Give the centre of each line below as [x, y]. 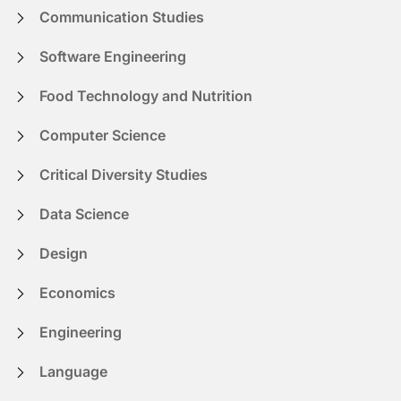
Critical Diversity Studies [124, 174]
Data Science [84, 213]
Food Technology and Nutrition [146, 95]
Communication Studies [122, 17]
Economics [77, 292]
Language [73, 371]
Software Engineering [113, 56]
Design [64, 253]
